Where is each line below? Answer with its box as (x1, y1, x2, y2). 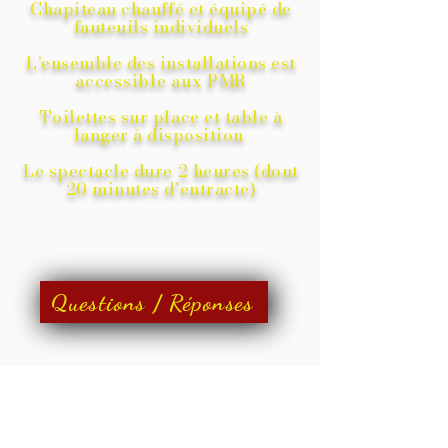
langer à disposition (73, 122, 244, 148)
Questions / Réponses (51, 288, 253, 316)
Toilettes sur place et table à (39, 104, 283, 130)
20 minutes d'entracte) (65, 176, 257, 202)
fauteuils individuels (73, 14, 249, 40)
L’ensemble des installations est (26, 50, 296, 76)
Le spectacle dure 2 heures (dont (23, 158, 299, 184)
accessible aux (75, 68, 203, 94)
